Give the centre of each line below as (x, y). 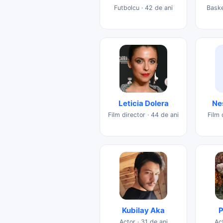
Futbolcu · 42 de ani (143, 7)
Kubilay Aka (143, 210)
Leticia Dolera (143, 103)
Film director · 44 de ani (143, 114)
